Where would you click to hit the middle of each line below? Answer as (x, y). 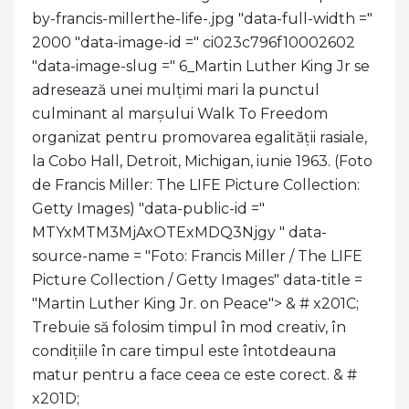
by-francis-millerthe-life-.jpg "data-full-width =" (202, 18)
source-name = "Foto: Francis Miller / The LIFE (197, 256)
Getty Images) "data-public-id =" (148, 208)
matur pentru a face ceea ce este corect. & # (194, 374)
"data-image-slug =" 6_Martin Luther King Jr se (201, 66)
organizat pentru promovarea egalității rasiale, (199, 137)
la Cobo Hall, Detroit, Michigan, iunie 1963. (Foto (202, 161)
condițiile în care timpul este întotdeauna (184, 351)
